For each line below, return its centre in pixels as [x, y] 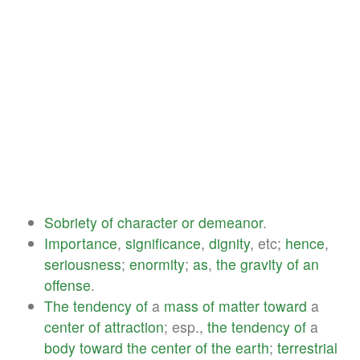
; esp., [186, 326]
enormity [157, 264]
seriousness [83, 264]
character [147, 222]
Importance [81, 243]
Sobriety [71, 222]
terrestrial [307, 347]
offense [67, 284]
